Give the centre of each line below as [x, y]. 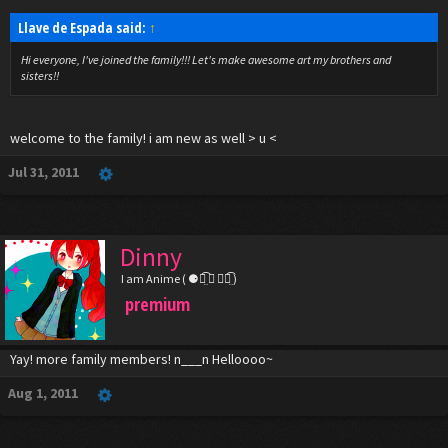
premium [157, 304]
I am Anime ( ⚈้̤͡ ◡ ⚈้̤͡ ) [179, 278]
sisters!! [40, 75]
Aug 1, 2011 [43, 393]
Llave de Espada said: [83, 27]
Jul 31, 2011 [43, 172]
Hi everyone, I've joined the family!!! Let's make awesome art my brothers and [206, 59]
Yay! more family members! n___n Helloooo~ [141, 359]
